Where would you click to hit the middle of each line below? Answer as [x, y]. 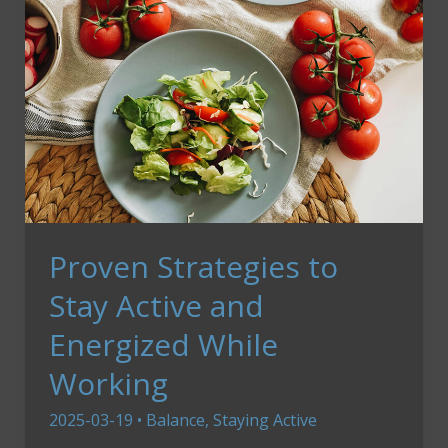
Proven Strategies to [193, 266]
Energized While [163, 344]
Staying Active [264, 419]
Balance [175, 419]
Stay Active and [156, 305]
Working [108, 383]
